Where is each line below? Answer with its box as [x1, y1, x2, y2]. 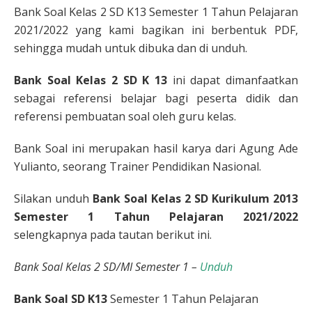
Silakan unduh [14, 191, 93, 207]
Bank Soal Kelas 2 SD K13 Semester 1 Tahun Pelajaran [14, 4, 298, 20]
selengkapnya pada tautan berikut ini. [14, 227, 212, 243]
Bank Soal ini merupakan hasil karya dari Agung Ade [14, 141, 298, 157]
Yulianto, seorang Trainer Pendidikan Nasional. [14, 159, 261, 175]
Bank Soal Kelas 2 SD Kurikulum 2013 [93, 191, 298, 207]
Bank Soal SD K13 [14, 291, 107, 307]
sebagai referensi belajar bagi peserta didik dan [14, 91, 298, 107]
